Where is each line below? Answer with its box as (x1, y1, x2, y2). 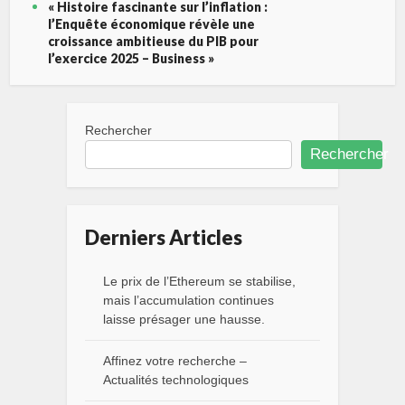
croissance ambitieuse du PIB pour (48, 33, 259, 49)
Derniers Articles (85, 225, 242, 250)
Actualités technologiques (103, 372, 249, 387)
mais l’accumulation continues (103, 293, 274, 307)
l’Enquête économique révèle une (48, 16, 256, 32)
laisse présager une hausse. (103, 312, 265, 326)
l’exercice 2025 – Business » (48, 51, 215, 66)
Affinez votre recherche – (103, 353, 247, 368)
